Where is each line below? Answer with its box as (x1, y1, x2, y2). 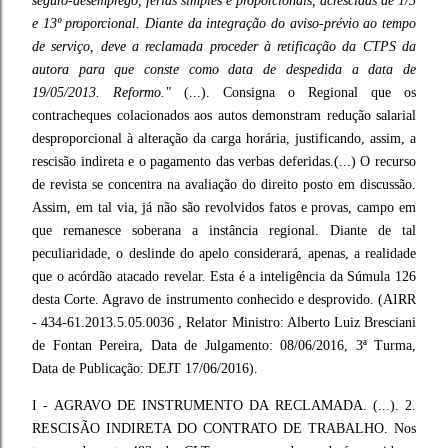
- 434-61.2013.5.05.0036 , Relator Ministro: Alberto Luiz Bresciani (32, 315, 416, 330)
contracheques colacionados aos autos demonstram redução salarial (32, 108, 416, 123)
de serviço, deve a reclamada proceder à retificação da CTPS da (32, 39, 416, 54)
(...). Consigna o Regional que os (171, 85, 416, 100)
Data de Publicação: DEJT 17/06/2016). (32, 361, 258, 376)
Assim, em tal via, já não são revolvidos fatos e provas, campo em (32, 200, 416, 215)
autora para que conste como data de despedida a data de (32, 62, 416, 77)
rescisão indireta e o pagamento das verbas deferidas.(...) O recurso (32, 154, 416, 169)
